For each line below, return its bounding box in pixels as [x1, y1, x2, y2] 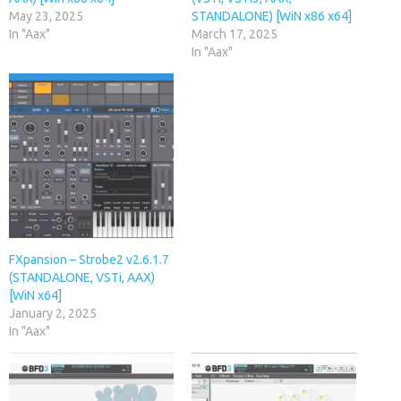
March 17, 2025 [192, 26, 277, 41]
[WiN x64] [9, 287, 62, 303]
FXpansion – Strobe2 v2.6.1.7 [9, 252, 169, 267]
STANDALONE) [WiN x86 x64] [192, 8, 352, 23]
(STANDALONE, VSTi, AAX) [9, 269, 155, 285]
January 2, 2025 [9, 305, 97, 320]
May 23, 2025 [9, 8, 83, 23]
